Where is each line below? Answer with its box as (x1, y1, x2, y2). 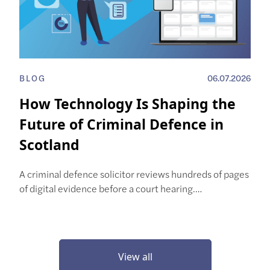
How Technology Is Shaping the (19, 94, 236, 114)
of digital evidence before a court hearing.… (19, 181, 202, 196)
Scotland (19, 135, 80, 155)
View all (118, 250, 152, 264)
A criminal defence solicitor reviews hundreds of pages (19, 167, 249, 181)
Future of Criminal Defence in (19, 115, 224, 134)
